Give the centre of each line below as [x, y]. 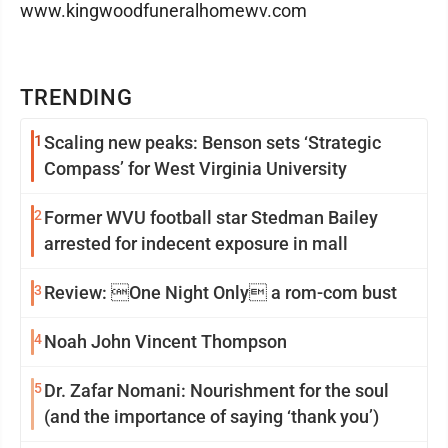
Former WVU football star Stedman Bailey [211, 217]
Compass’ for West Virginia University [195, 168]
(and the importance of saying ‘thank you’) [211, 416]
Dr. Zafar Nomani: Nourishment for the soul [216, 390]
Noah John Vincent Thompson [165, 341]
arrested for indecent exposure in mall [196, 243]
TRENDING [77, 97]
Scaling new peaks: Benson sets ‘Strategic [212, 142]
